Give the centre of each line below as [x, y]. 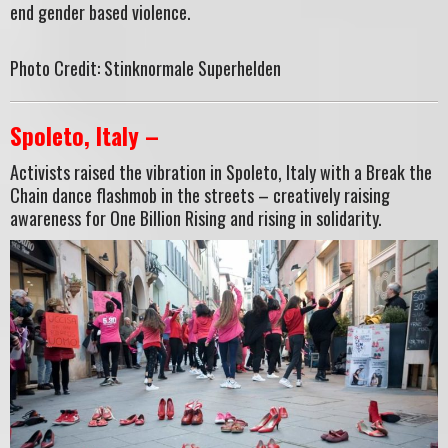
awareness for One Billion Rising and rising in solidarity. [196, 217]
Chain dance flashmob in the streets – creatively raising [200, 194]
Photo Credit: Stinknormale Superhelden [145, 68]
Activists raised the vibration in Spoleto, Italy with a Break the [221, 171]
